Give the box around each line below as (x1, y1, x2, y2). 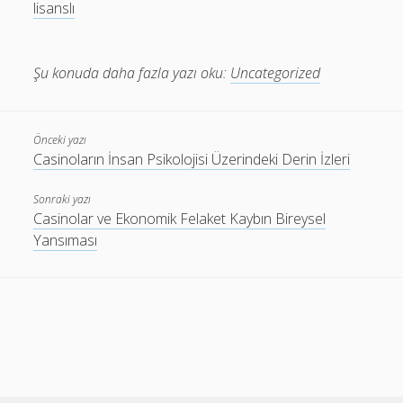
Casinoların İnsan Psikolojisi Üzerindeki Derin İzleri (33, 149, 351, 169)
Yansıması (33, 230, 98, 250)
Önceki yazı (33, 132, 87, 148)
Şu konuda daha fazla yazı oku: (33, 63, 228, 83)
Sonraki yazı (33, 192, 92, 207)
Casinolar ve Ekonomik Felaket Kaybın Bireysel (33, 209, 327, 228)
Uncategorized (230, 63, 321, 83)
